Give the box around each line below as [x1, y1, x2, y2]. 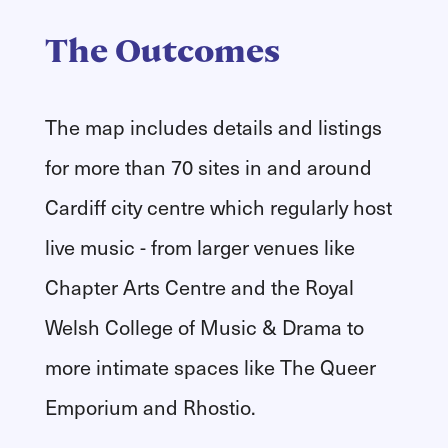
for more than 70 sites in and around [44, 153, 372, 182]
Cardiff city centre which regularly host [44, 193, 392, 222]
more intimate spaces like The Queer [44, 353, 376, 382]
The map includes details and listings [44, 113, 382, 142]
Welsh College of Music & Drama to [44, 313, 364, 342]
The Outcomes [44, 30, 280, 72]
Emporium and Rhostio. [44, 393, 256, 422]
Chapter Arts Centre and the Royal [44, 273, 354, 302]
